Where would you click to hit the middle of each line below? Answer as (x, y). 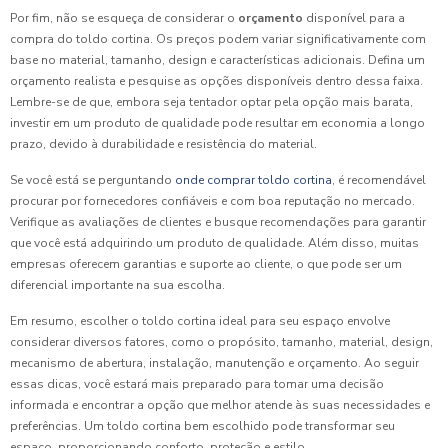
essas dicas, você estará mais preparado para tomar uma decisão (197, 383)
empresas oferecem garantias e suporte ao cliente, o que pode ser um (206, 263)
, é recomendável (379, 179)
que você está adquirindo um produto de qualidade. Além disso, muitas (214, 242)
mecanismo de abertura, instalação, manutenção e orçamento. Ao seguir (214, 362)
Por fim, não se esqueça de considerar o (124, 17)
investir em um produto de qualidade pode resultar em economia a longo (217, 122)
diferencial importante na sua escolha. (117, 284)
